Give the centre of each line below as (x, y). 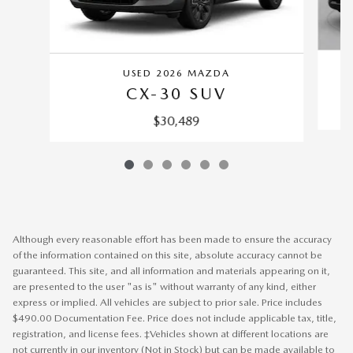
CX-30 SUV (176, 93)
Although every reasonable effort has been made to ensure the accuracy (172, 239)
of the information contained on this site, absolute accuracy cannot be (167, 255)
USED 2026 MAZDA (176, 73)
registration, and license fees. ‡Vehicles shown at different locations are (171, 333)
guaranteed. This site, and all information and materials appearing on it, (171, 270)
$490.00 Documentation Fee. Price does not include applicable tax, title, (175, 318)
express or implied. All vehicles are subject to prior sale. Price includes (167, 302)
